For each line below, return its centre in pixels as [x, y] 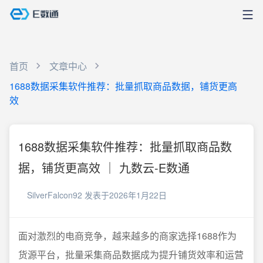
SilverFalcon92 [55, 195]
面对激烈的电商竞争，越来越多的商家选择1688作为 [127, 236]
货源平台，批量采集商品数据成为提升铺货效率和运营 [131, 254]
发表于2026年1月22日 [126, 195]
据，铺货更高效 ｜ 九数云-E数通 [104, 168]
